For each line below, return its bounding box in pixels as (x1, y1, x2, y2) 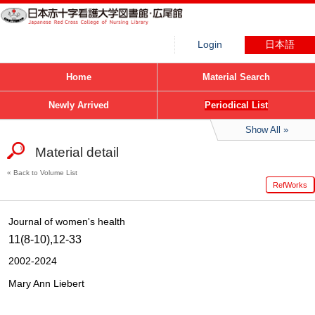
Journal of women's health (8, 216, 125, 227)
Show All (245, 124, 281, 135)
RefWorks (273, 181, 307, 189)
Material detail (35, 145, 119, 160)
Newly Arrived (48, 100, 109, 110)
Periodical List (205, 100, 268, 110)
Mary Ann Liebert (8, 277, 84, 289)
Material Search (202, 72, 270, 82)
